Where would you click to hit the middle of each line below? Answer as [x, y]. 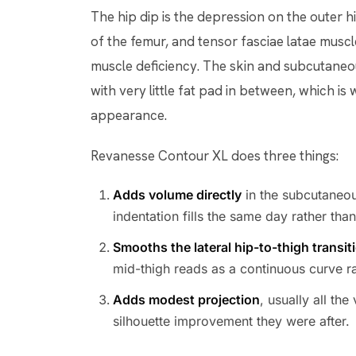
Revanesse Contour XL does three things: [215, 156]
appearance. [129, 115]
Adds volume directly [177, 195]
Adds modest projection [186, 300]
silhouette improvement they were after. [231, 321]
